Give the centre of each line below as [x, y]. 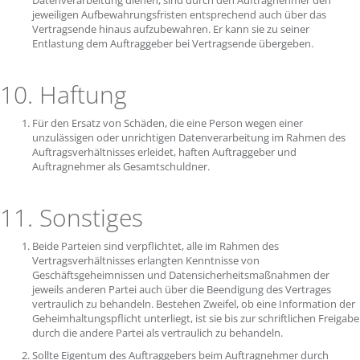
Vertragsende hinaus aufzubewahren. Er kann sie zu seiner [171, 29]
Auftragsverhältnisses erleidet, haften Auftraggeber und [164, 152]
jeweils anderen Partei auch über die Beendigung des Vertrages [182, 289]
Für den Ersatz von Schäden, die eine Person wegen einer [168, 123]
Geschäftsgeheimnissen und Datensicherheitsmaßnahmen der [181, 275]
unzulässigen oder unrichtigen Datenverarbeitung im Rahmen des [189, 137]
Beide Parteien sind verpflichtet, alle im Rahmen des [155, 246]
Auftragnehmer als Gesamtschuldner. [122, 166]
